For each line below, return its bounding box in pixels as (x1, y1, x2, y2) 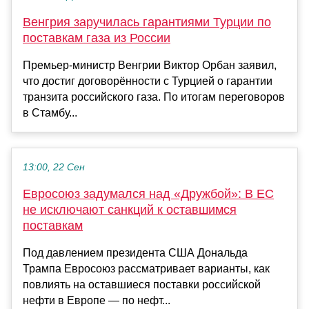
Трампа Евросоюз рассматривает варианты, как (23, 263, 270, 275)
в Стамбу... (23, 107, 77, 119)
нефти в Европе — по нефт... (23, 295, 170, 307)
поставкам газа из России (23, 31, 170, 46)
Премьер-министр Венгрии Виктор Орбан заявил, (23, 59, 277, 72)
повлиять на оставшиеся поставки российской (23, 279, 261, 291)
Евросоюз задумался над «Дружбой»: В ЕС (23, 187, 274, 201)
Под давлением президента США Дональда (23, 247, 248, 259)
